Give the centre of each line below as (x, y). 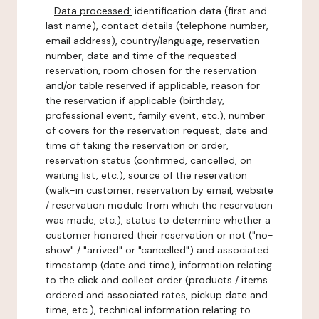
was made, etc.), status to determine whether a (158, 220)
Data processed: (93, 11)
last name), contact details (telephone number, (157, 26)
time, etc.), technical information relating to (148, 310)
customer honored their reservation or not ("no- (159, 235)
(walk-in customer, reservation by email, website (159, 190)
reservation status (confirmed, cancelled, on (149, 160)
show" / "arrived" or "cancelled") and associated (157, 250)
